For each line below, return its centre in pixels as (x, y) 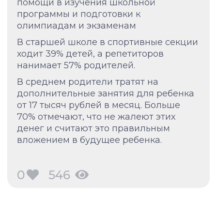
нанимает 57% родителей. (76, 65)
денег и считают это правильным (93, 128)
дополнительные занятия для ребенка (106, 93)
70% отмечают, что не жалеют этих (96, 117)
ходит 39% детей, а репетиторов (90, 54)
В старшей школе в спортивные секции (108, 42)
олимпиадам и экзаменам (77, 26)
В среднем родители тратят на (88, 82)
